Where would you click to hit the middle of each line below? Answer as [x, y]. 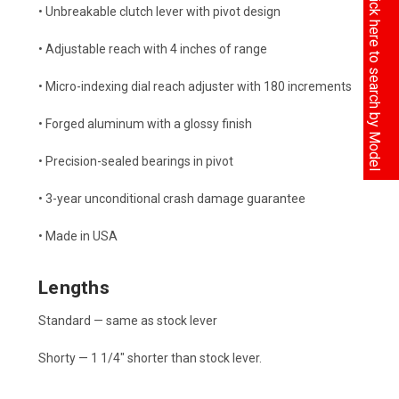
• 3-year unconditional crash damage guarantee [172, 198]
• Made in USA [78, 236]
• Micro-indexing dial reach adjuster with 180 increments [195, 86]
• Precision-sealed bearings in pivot [136, 161]
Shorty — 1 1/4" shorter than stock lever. [150, 358]
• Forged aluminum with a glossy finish [145, 123]
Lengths [74, 287]
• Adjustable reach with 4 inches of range [153, 49]
